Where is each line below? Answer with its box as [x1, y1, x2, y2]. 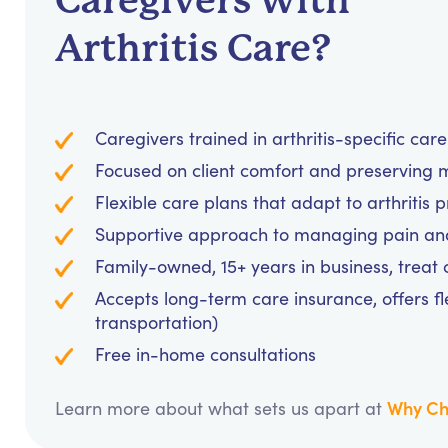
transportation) [95, 310, 218, 335]
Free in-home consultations [95, 342, 316, 367]
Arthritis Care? [55, 26, 331, 71]
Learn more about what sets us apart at [55, 396, 387, 421]
